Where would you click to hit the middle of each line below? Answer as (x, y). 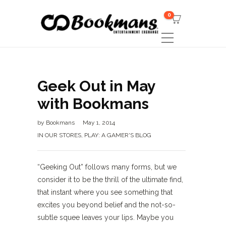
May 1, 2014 (99, 123)
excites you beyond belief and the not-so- (106, 205)
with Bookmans (93, 104)
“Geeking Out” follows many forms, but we (107, 167)
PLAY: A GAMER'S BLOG (118, 135)
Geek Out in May (96, 86)
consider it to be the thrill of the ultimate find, (110, 180)
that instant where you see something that (105, 192)
